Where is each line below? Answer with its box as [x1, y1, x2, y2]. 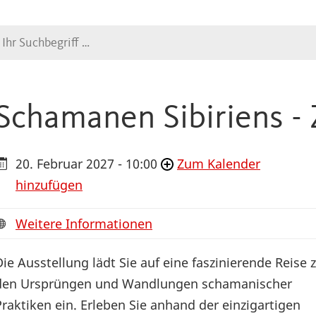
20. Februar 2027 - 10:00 [16, 155, 157, 173]
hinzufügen [16, 176, 83, 194]
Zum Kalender [177, 155, 260, 173]
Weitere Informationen [16, 215, 152, 233]
